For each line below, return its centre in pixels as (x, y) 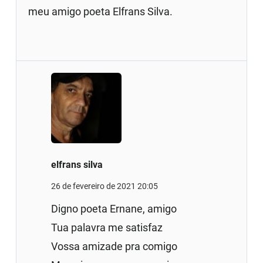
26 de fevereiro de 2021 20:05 (105, 186)
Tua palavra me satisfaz (107, 227)
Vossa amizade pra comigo (114, 246)
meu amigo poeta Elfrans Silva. (101, 11)
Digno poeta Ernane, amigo (114, 208)
